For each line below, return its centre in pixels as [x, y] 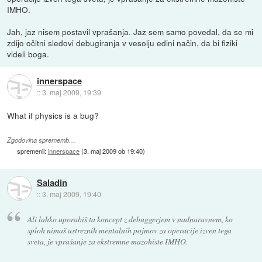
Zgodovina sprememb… [42, 140]
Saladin [52, 182]
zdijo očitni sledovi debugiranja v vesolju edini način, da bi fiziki [123, 43]
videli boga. [28, 54]
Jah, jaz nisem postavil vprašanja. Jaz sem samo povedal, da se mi [130, 32]
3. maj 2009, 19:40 [71, 194]
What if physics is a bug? [53, 116]
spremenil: [33, 151]
